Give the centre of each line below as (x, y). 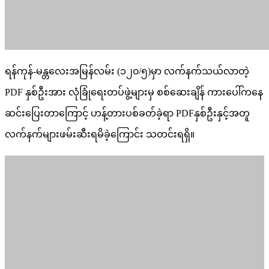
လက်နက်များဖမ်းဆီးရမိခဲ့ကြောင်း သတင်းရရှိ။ (100, 134)
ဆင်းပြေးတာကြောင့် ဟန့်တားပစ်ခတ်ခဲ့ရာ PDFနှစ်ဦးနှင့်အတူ (127, 113)
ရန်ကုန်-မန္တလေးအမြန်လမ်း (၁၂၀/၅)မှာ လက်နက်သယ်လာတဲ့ (127, 71)
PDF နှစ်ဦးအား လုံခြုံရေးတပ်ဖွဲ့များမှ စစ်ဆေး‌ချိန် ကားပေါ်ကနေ (134, 92)
